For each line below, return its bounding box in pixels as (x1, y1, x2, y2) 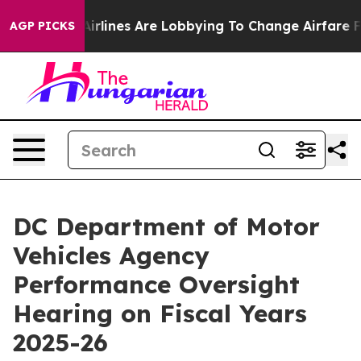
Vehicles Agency (13, 240, 210, 271)
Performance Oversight (13, 269, 300, 300)
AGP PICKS (10, 19, 75, 33)
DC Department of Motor (13, 211, 320, 242)
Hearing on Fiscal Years (13, 298, 307, 329)
